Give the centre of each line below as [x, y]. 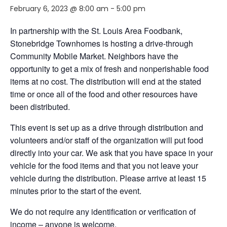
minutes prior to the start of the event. [76, 191]
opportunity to [34, 68]
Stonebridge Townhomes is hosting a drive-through [102, 43]
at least [183, 178]
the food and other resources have [136, 94]
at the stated [179, 81]
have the [163, 56]
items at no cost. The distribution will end [84, 81]
